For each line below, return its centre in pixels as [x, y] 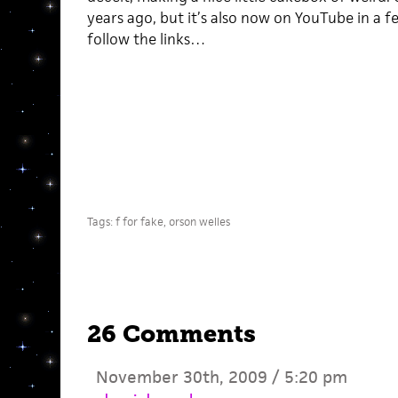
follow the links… [146, 39]
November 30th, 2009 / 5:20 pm [221, 377]
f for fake [139, 222]
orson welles [199, 222]
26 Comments [171, 334]
